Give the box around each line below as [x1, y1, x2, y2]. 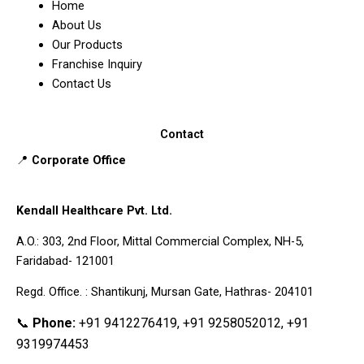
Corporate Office [32, 152, 126, 167]
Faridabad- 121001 [16, 253, 115, 268]
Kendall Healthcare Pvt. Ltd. [16, 202, 172, 218]
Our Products [51, 37, 126, 52]
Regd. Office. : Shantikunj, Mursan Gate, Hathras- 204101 [16, 284, 314, 299]
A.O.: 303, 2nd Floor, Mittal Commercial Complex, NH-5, [16, 233, 304, 249]
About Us [51, 17, 102, 32]
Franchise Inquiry [51, 56, 142, 71]
